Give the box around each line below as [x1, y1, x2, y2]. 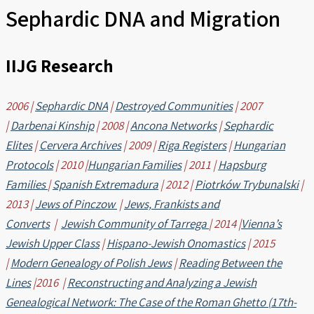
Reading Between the [179, 254, 282, 271]
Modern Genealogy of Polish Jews [11, 254, 172, 271]
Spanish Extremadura [53, 176, 158, 192]
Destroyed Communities [115, 97, 233, 114]
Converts [6, 215, 50, 231]
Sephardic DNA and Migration [6, 4, 280, 34]
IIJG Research [6, 54, 114, 78]
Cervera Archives [39, 137, 121, 153]
